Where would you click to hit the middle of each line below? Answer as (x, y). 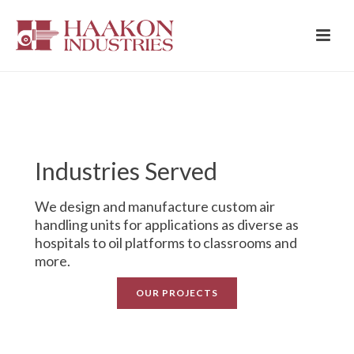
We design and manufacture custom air (155, 206)
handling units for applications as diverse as (167, 224)
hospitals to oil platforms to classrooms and (166, 242)
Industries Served (126, 170)
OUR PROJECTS (177, 292)
